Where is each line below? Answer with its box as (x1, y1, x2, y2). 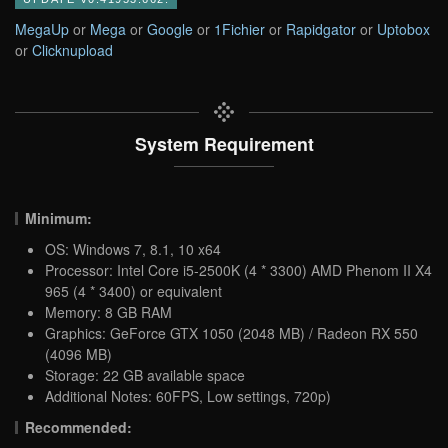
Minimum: (25, 207, 93, 228)
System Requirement (134, 130, 314, 156)
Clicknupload (32, 39, 113, 60)
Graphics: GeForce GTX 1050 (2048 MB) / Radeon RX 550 (45, 322, 418, 343)
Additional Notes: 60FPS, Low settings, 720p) (45, 385, 331, 406)
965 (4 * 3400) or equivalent (45, 280, 222, 301)
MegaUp (15, 18, 69, 39)
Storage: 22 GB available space (45, 364, 245, 385)
